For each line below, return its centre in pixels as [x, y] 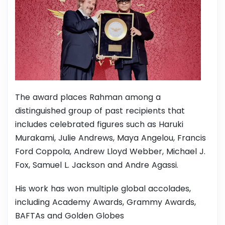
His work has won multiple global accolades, [103, 189]
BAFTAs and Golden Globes [70, 216]
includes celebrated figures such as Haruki [99, 125]
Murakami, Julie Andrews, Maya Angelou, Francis [110, 138]
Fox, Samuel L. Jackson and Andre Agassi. [97, 165]
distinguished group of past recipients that [100, 111]
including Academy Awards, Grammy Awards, [105, 202]
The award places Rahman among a [88, 97]
